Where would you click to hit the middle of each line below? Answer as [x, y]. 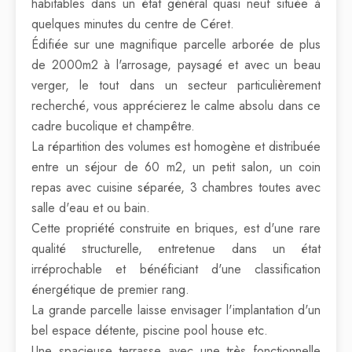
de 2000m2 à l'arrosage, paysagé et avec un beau [176, 65]
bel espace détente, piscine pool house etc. [150, 330]
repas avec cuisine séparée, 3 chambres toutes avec [176, 187]
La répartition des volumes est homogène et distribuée [176, 147]
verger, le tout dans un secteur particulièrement [176, 85]
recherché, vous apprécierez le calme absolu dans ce [176, 106]
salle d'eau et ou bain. [91, 208]
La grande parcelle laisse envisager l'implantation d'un [176, 310]
